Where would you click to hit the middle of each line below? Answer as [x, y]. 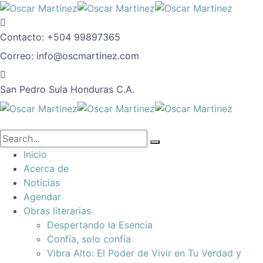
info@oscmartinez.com [88, 55]
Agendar [42, 197]
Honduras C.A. [102, 89]
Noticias [42, 183]
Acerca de [46, 169]
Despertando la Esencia [100, 225]
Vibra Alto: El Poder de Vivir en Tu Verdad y [144, 253]
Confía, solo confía [89, 239]
